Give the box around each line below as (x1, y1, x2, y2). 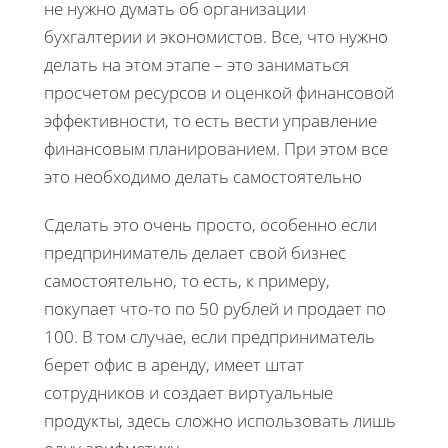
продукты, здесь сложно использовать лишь (44, 408, 396, 432)
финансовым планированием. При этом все (44, 136, 388, 160)
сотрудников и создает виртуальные (44, 380, 333, 404)
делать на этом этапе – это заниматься (44, 52, 349, 76)
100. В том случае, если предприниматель (44, 324, 375, 348)
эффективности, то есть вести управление (44, 108, 377, 132)
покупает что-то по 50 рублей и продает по (44, 296, 386, 320)
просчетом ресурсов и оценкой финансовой (44, 80, 394, 104)
